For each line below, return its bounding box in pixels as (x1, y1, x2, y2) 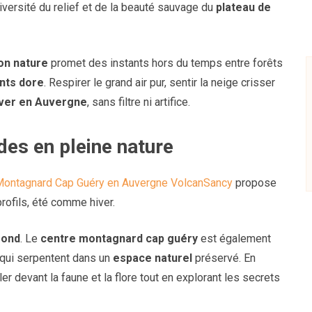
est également (198, 232, 271, 246)
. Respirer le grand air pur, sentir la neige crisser (44, 76, 275, 90)
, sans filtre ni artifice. (87, 95, 190, 109)
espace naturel (113, 251, 192, 265)
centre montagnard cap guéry (40, 232, 198, 246)
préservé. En (192, 251, 256, 265)
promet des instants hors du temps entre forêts (48, 56, 283, 70)
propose (233, 176, 276, 190)
